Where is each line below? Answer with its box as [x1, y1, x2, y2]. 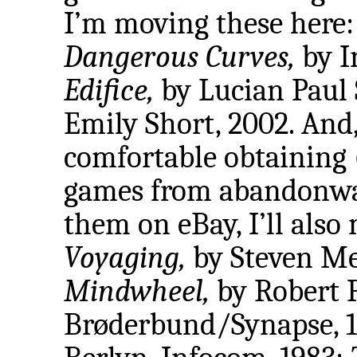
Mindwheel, [64, 273, 210, 309]
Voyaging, [64, 240, 186, 276]
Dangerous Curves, [64, 39, 295, 75]
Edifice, [64, 73, 154, 108]
